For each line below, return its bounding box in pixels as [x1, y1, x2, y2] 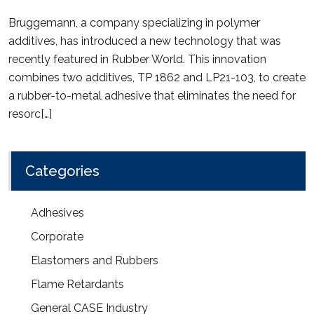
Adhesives [31, 205, 84, 219]
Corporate [31, 229, 83, 243]
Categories [25, 162, 100, 179]
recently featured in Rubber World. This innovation [8, 52, 266, 66]
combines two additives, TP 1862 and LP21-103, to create [8, 70, 306, 84]
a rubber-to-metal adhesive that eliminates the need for [8, 88, 296, 102]
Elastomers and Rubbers [31, 253, 158, 267]
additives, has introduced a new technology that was [8, 34, 281, 48]
